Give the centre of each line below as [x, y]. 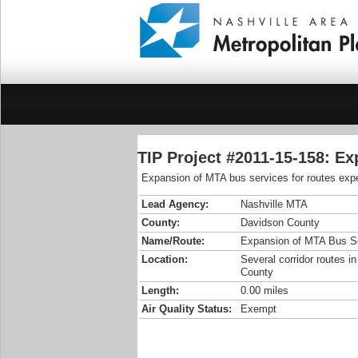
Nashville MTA [274, 204]
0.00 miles [265, 290]
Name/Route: [173, 241]
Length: [160, 290]
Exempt [259, 309]
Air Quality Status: [187, 309]
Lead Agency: [175, 204]
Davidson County [280, 223]
